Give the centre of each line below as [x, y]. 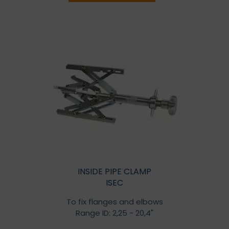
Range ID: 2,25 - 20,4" [114, 213]
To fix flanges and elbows [114, 201]
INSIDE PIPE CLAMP [114, 171]
